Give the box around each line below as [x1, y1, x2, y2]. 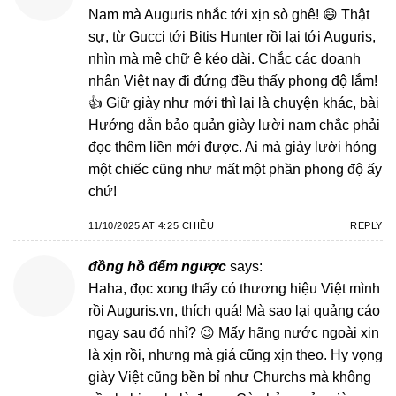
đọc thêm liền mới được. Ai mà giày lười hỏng [88, 139, 377, 155]
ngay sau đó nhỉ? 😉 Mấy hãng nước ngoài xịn [88, 325, 379, 340]
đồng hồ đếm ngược [88, 259, 226, 274]
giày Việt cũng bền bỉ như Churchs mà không [88, 369, 371, 385]
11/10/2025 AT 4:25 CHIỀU [88, 220, 215, 232]
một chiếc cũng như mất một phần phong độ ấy [88, 161, 382, 177]
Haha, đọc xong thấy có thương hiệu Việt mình [88, 281, 380, 296]
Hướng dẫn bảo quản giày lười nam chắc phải [88, 117, 380, 133]
